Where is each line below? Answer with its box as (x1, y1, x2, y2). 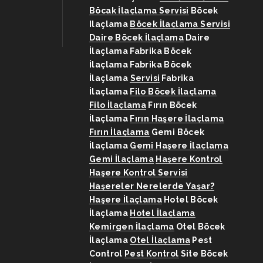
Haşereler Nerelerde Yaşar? (89, 181, 215, 191)
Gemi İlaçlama (89, 154, 154, 164)
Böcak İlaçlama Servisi (89, 6, 189, 15)
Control (89, 249, 123, 258)
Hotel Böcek (164, 195, 218, 204)
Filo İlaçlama (89, 100, 147, 110)
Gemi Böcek (151, 127, 205, 137)
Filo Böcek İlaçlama (130, 87, 217, 96)
